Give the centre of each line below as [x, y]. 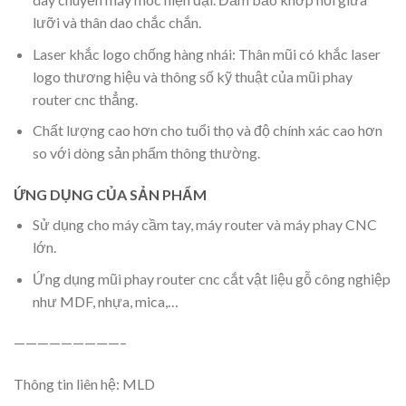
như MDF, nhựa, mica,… [105, 301]
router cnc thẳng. [85, 99]
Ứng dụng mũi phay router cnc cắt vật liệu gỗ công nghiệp [211, 278]
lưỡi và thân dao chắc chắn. [116, 22]
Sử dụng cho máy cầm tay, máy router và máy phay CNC [204, 224]
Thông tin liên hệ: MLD [84, 384]
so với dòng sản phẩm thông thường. [146, 153]
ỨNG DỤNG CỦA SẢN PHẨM [110, 194]
